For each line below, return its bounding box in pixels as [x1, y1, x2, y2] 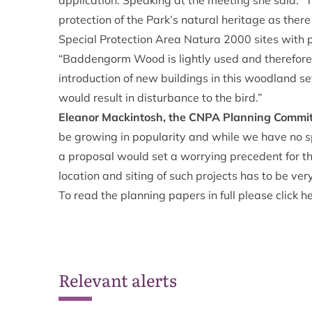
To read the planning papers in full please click [58, 188, 301, 202]
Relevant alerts [58, 267, 177, 292]
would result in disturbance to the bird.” [58, 91, 262, 104]
